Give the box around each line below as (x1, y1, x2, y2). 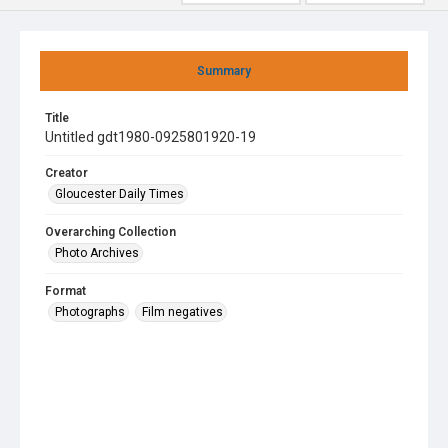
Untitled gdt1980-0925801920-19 (45, 129, 256, 145)
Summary (197, 64, 251, 78)
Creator (45, 166, 88, 180)
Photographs (55, 305, 125, 319)
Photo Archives (55, 246, 139, 260)
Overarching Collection (45, 225, 176, 239)
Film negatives (142, 305, 223, 319)
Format (45, 284, 86, 298)
